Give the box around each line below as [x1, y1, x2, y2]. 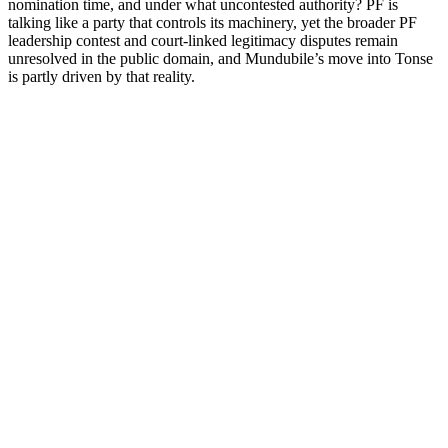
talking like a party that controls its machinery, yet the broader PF [8, 13, 417, 31]
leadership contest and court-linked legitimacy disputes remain [8, 31, 398, 49]
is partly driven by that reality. [8, 67, 195, 85]
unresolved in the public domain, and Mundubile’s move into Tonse [8, 49, 433, 67]
